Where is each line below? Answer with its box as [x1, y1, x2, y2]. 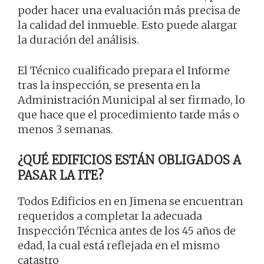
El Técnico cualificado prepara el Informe [18, 64, 230, 78]
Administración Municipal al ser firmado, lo [18, 93, 245, 107]
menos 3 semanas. [18, 123, 113, 137]
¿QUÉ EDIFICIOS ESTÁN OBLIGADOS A [18, 153, 242, 168]
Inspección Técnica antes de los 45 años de [18, 224, 236, 238]
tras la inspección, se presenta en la [18, 78, 200, 93]
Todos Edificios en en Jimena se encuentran [18, 194, 243, 209]
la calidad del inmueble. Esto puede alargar [18, 18, 237, 32]
